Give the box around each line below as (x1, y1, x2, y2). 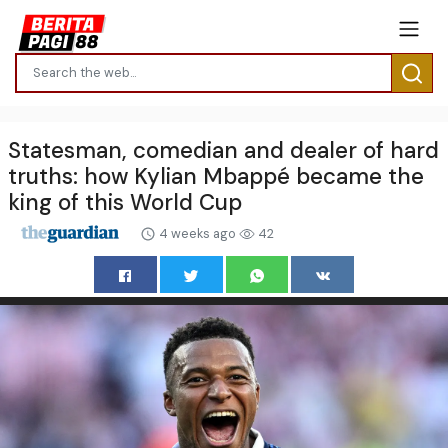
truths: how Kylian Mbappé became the (8, 161, 424, 191)
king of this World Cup (8, 187, 242, 217)
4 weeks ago (156, 224, 239, 242)
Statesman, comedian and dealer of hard (8, 135, 439, 165)
